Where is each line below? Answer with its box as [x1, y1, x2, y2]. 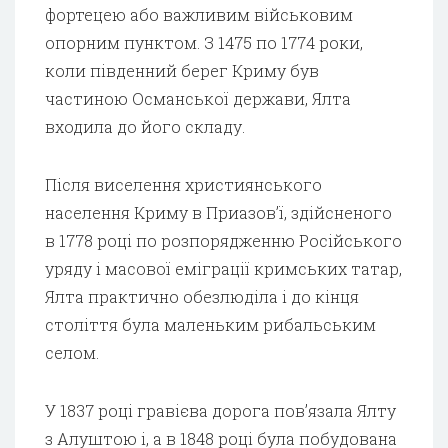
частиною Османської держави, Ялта [45, 87, 351, 109]
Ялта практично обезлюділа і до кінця [45, 285, 359, 307]
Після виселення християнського [45, 173, 322, 195]
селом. [45, 341, 99, 363]
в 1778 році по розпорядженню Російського [45, 229, 402, 251]
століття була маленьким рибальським [45, 313, 376, 335]
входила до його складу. [45, 115, 245, 137]
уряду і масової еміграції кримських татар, [45, 257, 402, 279]
